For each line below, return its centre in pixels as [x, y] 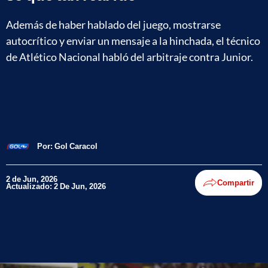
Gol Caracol [76, 146]
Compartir [236, 183]
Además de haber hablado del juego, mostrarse [113, 24]
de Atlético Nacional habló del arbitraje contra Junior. [130, 57]
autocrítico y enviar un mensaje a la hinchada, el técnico [133, 40]
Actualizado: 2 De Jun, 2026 [56, 186]
